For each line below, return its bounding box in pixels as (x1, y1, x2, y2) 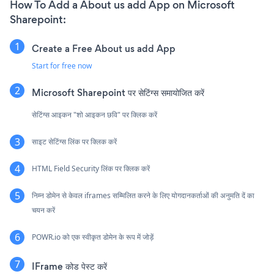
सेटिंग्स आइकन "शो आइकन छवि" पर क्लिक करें (32, 109, 157, 120)
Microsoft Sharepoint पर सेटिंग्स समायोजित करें (32, 86, 204, 100)
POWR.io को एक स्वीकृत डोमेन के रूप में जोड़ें (32, 232, 154, 243)
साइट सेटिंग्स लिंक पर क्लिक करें (32, 136, 117, 147)
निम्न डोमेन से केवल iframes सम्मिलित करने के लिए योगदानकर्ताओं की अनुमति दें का (32, 190, 254, 201)
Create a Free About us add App (32, 42, 176, 56)
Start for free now (32, 61, 92, 72)
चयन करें (32, 205, 55, 216)
